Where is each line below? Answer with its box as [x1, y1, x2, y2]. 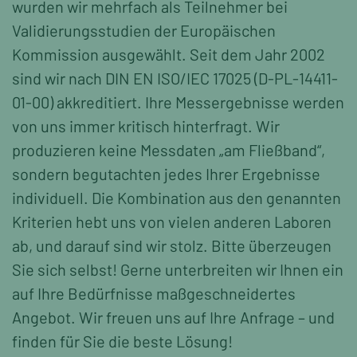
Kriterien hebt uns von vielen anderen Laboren [12, 211, 331, 231]
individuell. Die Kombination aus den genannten [12, 187, 341, 207]
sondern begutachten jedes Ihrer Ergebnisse [12, 163, 320, 183]
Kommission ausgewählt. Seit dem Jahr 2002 [12, 44, 325, 64]
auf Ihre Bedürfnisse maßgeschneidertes [12, 283, 296, 303]
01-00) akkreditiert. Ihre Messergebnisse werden [12, 92, 344, 112]
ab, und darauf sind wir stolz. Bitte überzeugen [12, 235, 331, 255]
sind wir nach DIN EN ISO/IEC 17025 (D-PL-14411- [12, 68, 338, 88]
